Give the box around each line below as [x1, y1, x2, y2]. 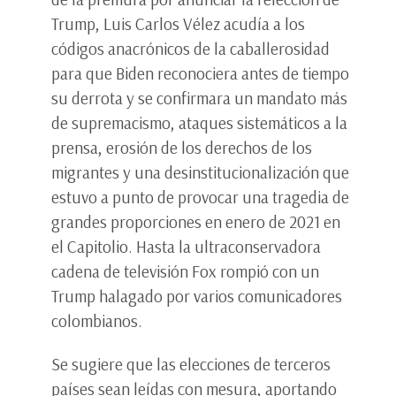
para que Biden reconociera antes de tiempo [51, 63, 349, 85]
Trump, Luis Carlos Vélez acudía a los [51, 13, 305, 35]
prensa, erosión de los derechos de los [51, 137, 312, 159]
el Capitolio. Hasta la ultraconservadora [51, 236, 321, 258]
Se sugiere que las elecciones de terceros [51, 354, 331, 376]
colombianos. [51, 310, 146, 332]
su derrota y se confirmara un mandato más [51, 88, 347, 110]
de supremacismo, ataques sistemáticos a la [51, 112, 347, 134]
